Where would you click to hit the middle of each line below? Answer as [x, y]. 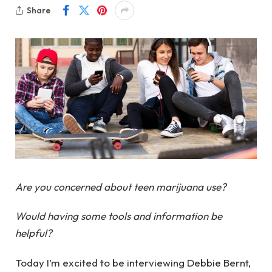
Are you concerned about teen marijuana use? [121, 187]
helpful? [34, 233]
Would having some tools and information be [119, 216]
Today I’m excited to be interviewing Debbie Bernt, [133, 262]
